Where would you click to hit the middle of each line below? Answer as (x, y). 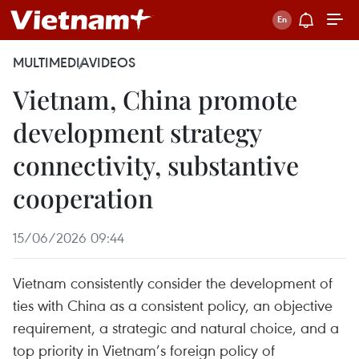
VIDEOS (112, 63)
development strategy (137, 132)
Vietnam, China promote (155, 99)
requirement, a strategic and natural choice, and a (176, 327)
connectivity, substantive (156, 165)
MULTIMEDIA (51, 63)
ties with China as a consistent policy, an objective (173, 305)
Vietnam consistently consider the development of (173, 282)
